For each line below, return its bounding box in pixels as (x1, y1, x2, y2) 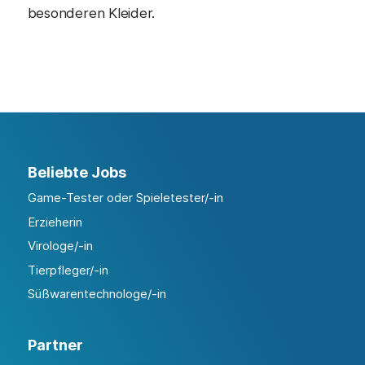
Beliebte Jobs (27, 163, 126, 181)
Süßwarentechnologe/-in (27, 286, 166, 302)
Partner (27, 336, 83, 354)
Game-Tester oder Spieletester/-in (27, 190, 223, 206)
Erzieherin (27, 213, 82, 230)
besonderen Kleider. (27, 5, 156, 21)
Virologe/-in (27, 238, 93, 254)
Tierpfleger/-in (27, 262, 108, 278)
